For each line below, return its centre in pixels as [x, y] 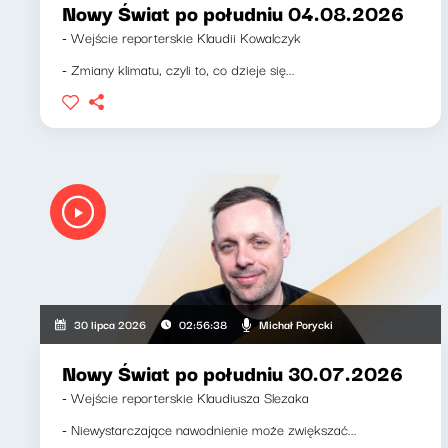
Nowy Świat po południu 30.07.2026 [232, 372]
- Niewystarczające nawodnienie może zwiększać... [209, 429]
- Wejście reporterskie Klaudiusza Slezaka [185, 397]
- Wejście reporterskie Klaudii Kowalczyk [181, 37]
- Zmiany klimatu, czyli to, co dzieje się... [178, 69]
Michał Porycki [295, 323]
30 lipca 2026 [110, 324]
